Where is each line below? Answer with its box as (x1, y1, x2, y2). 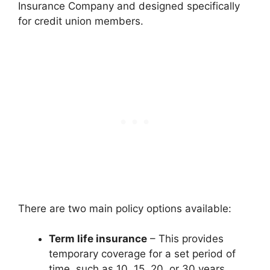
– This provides (147, 233, 224, 245)
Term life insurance (49, 233, 147, 245)
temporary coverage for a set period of (49, 248, 236, 260)
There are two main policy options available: (18, 202, 231, 215)
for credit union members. (18, 15, 143, 27)
